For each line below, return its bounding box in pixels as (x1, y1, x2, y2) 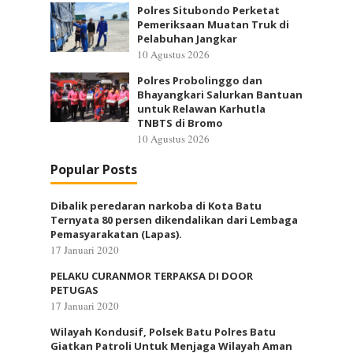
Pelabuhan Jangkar (137, 32, 237, 46)
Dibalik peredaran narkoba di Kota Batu (50, 199, 262, 213)
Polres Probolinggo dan (137, 73, 262, 87)
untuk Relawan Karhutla (137, 102, 266, 116)
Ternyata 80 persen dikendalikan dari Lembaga (50, 213, 298, 227)
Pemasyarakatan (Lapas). (50, 227, 182, 241)
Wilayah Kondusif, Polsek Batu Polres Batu (50, 325, 276, 339)
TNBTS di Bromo (137, 116, 223, 130)
